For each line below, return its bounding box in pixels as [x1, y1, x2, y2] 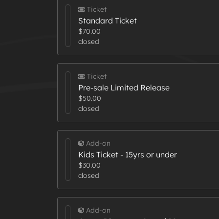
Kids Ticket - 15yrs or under [78, 150, 177, 160]
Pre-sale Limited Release [78, 83, 170, 93]
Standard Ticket [78, 16, 137, 26]
